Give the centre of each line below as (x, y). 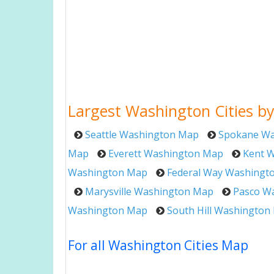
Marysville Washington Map (149, 191)
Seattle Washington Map (142, 135)
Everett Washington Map (166, 154)
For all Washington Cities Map (158, 245)
